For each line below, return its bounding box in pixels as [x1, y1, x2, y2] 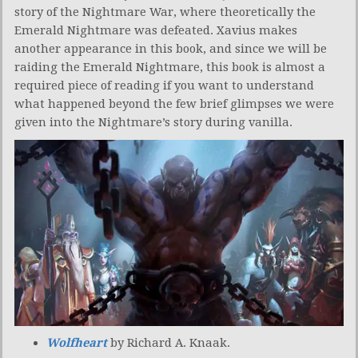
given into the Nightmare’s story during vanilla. [14, 114, 292, 129]
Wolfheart [46, 335, 107, 350]
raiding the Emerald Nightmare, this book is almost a [14, 59, 325, 74]
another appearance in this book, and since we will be [14, 41, 327, 56]
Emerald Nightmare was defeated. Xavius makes [14, 22, 297, 38]
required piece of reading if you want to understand [14, 78, 314, 93]
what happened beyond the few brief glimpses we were [14, 96, 334, 111]
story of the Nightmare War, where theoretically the [14, 4, 316, 19]
